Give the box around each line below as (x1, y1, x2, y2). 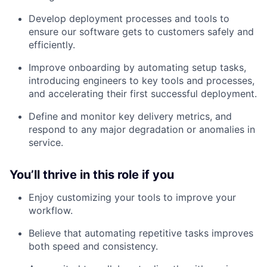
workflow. (29, 204, 73, 216)
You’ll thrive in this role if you (10, 167, 174, 182)
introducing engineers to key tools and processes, (29, 74, 254, 86)
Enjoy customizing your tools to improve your (29, 191, 236, 203)
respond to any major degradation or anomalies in (29, 123, 255, 135)
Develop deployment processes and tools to (29, 12, 229, 24)
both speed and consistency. (29, 240, 158, 252)
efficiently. (29, 38, 75, 51)
